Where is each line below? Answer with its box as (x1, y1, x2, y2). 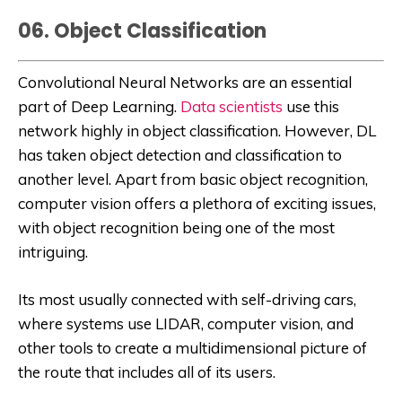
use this (283, 96, 339, 116)
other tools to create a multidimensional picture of (18, 337, 367, 357)
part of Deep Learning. (18, 96, 180, 116)
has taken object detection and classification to (18, 144, 342, 164)
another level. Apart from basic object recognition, (18, 169, 368, 188)
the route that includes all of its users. (18, 362, 275, 381)
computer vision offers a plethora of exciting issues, (18, 193, 376, 213)
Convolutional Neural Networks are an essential (18, 72, 352, 92)
